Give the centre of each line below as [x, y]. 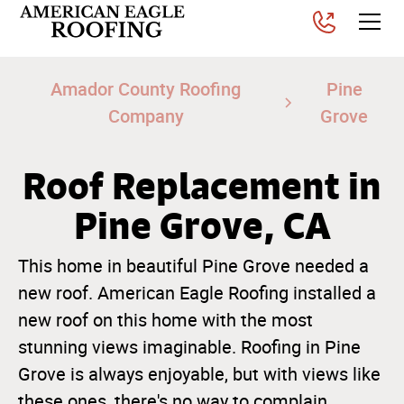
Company [146, 116]
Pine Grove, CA [202, 225]
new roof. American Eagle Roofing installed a [197, 293]
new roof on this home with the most [165, 320]
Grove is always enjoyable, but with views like [199, 374]
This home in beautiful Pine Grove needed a [193, 266]
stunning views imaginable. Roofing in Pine [189, 347]
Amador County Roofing [146, 89]
